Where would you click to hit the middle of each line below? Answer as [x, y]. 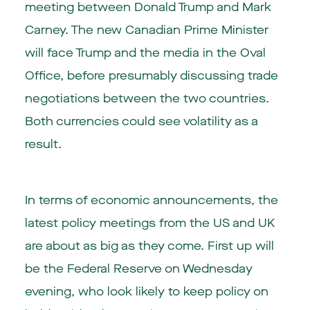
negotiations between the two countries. [147, 99]
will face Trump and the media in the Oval [145, 53]
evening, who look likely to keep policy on [146, 292]
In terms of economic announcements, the [151, 201]
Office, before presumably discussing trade [151, 76]
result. [43, 145]
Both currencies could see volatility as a [141, 122]
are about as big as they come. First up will [149, 246]
